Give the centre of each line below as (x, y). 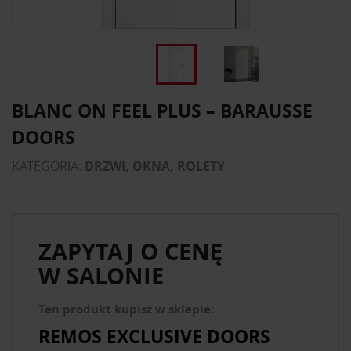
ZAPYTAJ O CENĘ (130, 251)
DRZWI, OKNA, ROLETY (155, 166)
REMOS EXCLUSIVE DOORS (154, 337)
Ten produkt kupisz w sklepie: (126, 309)
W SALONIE (101, 275)
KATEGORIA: (48, 166)
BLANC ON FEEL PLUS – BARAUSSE (162, 110)
